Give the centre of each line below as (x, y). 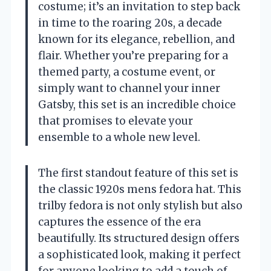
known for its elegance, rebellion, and (136, 39)
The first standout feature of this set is (138, 173)
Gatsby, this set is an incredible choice (137, 104)
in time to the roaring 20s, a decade (130, 23)
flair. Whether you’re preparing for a (133, 55)
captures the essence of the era (119, 222)
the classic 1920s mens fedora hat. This (140, 189)
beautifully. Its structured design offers (139, 238)
